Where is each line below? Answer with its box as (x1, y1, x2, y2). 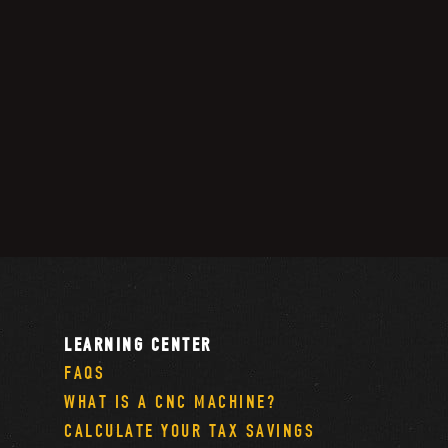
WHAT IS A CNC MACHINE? (64, 390, 277, 413)
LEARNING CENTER (64, 333, 212, 356)
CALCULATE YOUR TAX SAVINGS (64, 419, 316, 442)
